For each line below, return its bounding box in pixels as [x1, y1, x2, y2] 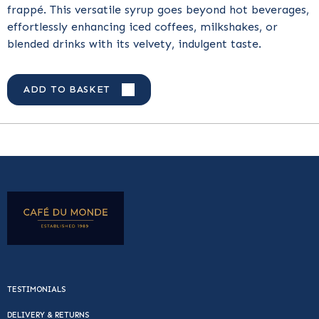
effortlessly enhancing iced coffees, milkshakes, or [7, 20, 278, 34]
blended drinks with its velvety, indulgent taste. [7, 37, 265, 51]
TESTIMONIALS [7, 285, 66, 295]
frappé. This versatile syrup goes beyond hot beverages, [7, 3, 309, 17]
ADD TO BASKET [23, 83, 111, 96]
